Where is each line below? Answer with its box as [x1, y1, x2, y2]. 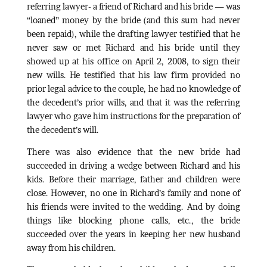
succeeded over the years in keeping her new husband [26, 228, 241, 239]
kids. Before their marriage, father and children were [26, 173, 241, 184]
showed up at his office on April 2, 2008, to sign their [26, 55, 241, 66]
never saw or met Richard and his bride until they [26, 42, 241, 52]
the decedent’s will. [26, 124, 99, 135]
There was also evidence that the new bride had [26, 146, 241, 157]
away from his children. [26, 242, 116, 253]
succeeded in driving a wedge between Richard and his [26, 160, 241, 170]
